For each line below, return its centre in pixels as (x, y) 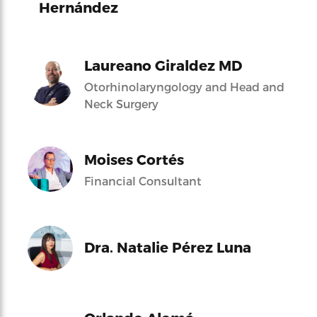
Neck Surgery (121, 103)
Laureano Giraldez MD (163, 65)
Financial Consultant (143, 180)
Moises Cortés (134, 159)
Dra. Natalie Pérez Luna (168, 247)
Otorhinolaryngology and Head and (184, 86)
